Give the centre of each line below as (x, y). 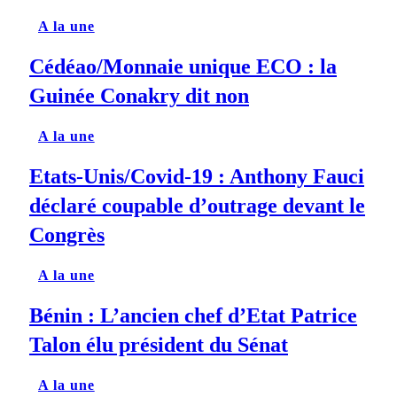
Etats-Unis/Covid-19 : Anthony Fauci (197, 177)
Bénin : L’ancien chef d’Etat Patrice (193, 316)
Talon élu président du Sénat (159, 345)
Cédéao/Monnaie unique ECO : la (183, 67)
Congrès (67, 235)
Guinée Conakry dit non (139, 96)
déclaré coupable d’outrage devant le (197, 206)
